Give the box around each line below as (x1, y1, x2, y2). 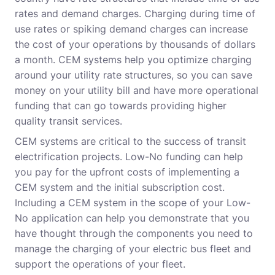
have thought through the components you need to (15, 227, 253, 240)
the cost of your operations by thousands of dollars (15, 38, 255, 51)
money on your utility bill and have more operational (15, 84, 258, 97)
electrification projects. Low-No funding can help (15, 150, 243, 163)
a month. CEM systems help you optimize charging (15, 53, 252, 66)
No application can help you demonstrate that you (15, 212, 249, 225)
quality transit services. (15, 115, 128, 128)
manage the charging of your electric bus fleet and (15, 242, 251, 255)
